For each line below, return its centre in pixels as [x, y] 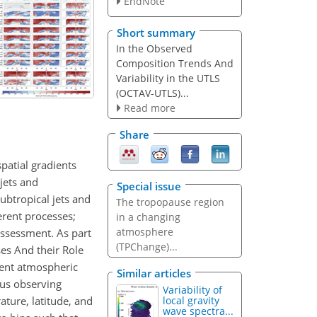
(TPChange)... [146, 246]
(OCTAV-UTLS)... [152, 93]
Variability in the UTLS [168, 78]
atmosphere [144, 231]
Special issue [149, 186]
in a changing [148, 217]
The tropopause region [170, 202]
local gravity [191, 301]
